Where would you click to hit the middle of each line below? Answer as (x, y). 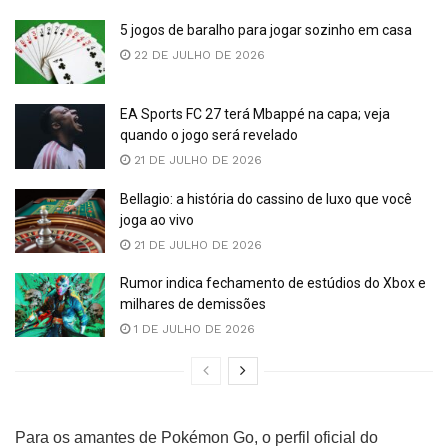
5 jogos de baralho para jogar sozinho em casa (266, 30)
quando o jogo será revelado (209, 135)
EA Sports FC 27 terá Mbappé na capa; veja (255, 114)
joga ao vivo (157, 219)
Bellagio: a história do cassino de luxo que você (266, 198)
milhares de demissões (193, 304)
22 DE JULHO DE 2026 (197, 55)
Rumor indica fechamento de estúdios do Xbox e (273, 283)
